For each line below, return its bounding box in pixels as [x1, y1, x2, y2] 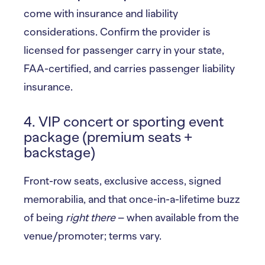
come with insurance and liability [24, 8, 178, 20]
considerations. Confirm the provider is [24, 26, 211, 38]
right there [66, 212, 115, 224]
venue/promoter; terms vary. [24, 230, 161, 242]
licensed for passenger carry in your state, [24, 44, 224, 56]
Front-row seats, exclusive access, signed [24, 175, 221, 187]
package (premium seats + [24, 129, 192, 145]
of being [24, 212, 66, 224]
